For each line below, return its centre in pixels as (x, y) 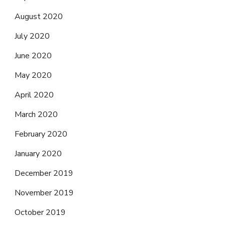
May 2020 (33, 76)
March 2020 (36, 115)
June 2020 (33, 56)
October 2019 (40, 213)
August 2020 (39, 17)
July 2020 (32, 36)
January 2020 (38, 154)
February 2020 (41, 134)
